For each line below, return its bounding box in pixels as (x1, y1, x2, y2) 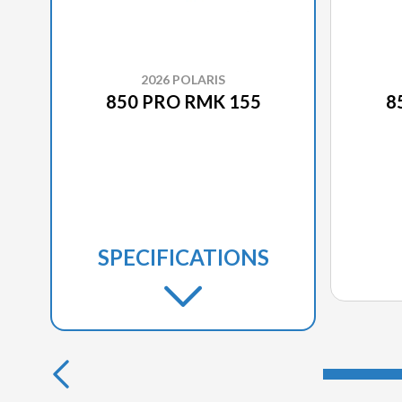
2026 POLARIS (141, 71, 225, 87)
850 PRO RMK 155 (105, 90, 261, 112)
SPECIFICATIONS (97, 243, 269, 270)
